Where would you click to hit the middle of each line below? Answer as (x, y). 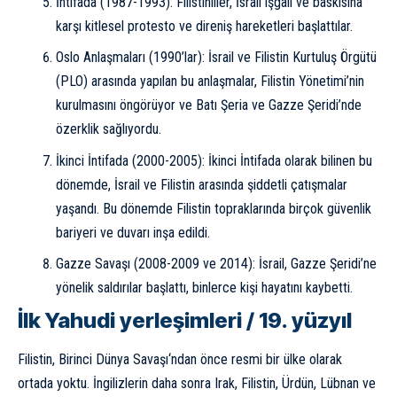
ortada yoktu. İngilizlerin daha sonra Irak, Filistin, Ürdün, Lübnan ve (197, 383)
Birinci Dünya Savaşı (113, 359)
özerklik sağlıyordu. (108, 129)
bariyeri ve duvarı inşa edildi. (132, 232)
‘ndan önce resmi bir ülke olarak (255, 359)
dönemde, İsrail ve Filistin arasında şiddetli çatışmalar (201, 184)
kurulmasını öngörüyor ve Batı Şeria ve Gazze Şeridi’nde (208, 105)
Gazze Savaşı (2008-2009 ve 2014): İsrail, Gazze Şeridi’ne (216, 264)
